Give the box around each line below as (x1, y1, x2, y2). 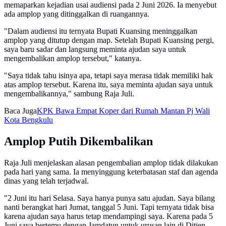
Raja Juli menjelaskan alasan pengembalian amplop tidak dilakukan (4, 158, 218, 167)
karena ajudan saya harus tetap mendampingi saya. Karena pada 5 (4, 211, 213, 220)
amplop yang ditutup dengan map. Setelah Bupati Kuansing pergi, (4, 36, 214, 45)
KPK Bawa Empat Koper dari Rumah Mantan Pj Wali (37, 106, 210, 116)
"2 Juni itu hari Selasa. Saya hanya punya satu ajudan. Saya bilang (4, 193, 215, 202)
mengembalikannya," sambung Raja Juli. (4, 89, 134, 98)
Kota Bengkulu (4, 116, 53, 125)
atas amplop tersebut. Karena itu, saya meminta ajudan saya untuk (4, 80, 213, 89)
